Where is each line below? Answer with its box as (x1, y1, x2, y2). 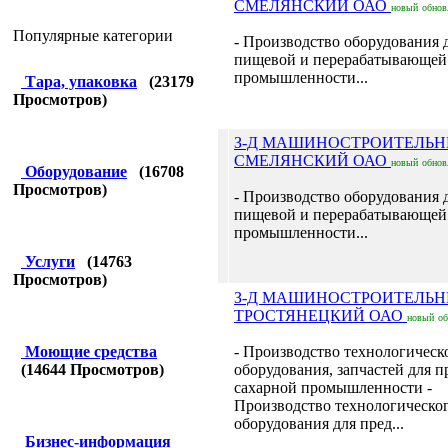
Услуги (25, 253, 75, 270)
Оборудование (25, 163, 127, 180)
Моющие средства (25, 343, 157, 360)
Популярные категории (13, 27, 173, 44)
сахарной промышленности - (234, 379, 432, 396)
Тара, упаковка (25, 73, 137, 90)
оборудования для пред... (234, 415, 404, 432)
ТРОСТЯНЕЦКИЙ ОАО (234, 307, 407, 324)
